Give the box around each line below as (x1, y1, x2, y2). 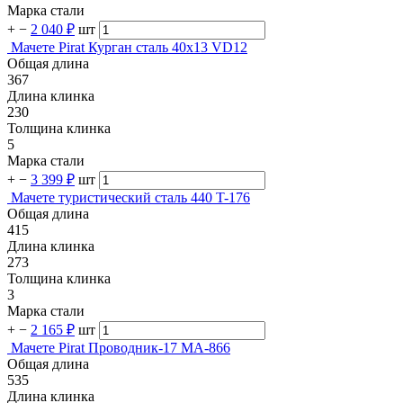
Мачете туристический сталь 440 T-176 (11, 190, 250, 206)
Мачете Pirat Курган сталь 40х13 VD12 (11, 40, 247, 56)
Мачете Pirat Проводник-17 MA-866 (11, 340, 230, 356)
